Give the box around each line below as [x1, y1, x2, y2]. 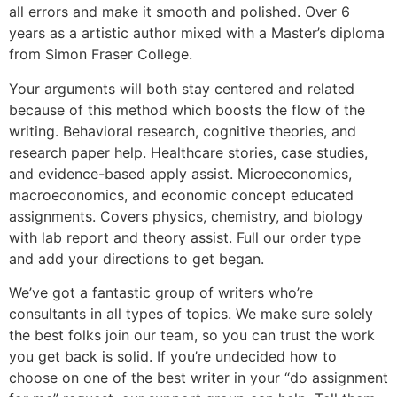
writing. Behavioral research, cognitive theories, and [9, 121, 356, 140]
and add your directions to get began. [9, 249, 264, 268]
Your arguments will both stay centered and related [9, 79, 354, 97]
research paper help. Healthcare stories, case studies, [9, 143, 368, 161]
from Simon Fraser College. [9, 45, 192, 64]
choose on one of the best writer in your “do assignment [9, 369, 388, 387]
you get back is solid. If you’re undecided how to [9, 347, 337, 366]
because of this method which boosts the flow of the [9, 100, 365, 119]
